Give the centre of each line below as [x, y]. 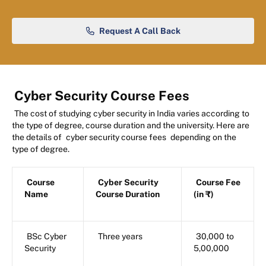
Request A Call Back [140, 31]
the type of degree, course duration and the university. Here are [131, 126]
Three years [120, 237]
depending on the [202, 137]
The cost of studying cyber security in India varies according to [132, 114]
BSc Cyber [47, 237]
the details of [38, 137]
